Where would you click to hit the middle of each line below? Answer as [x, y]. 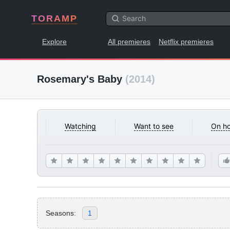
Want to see [154, 126]
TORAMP [54, 18]
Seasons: [61, 213]
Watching [81, 126]
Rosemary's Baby [81, 79]
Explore [54, 42]
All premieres [129, 42]
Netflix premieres [186, 42]
